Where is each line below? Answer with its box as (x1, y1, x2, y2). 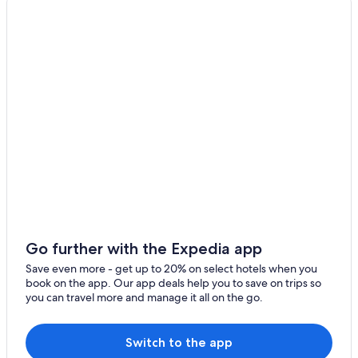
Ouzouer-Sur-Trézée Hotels (38, 18, 176, 33)
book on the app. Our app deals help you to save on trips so (26, 275, 321, 290)
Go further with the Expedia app (26, 238, 262, 258)
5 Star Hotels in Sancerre (38, 42, 160, 57)
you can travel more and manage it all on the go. (26, 289, 263, 304)
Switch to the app (125, 334, 233, 350)
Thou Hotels (38, 66, 98, 81)
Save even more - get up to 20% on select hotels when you (26, 261, 317, 276)
